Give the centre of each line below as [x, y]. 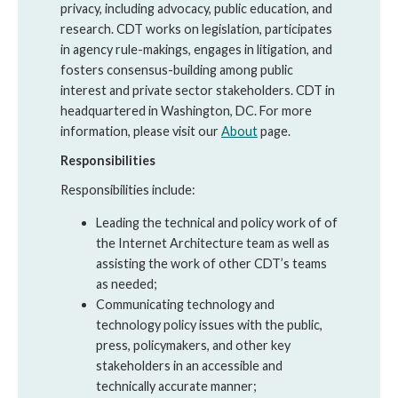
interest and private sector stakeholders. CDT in [198, 90]
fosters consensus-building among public [177, 70]
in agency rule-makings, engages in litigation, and [196, 49]
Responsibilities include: [128, 190]
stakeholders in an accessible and [189, 366]
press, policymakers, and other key [193, 346]
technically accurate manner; [176, 386]
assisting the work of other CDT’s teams [211, 264]
